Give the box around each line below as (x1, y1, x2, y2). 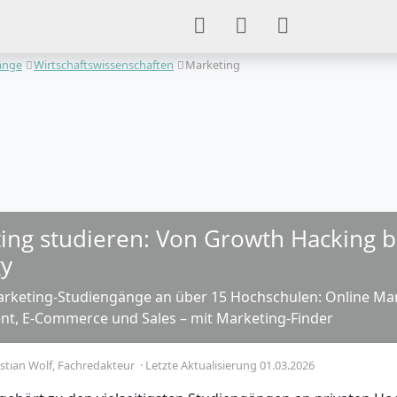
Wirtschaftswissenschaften (34, 57, 174, 73)
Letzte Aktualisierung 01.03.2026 (145, 356, 315, 373)
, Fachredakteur (52, 356, 137, 373)
